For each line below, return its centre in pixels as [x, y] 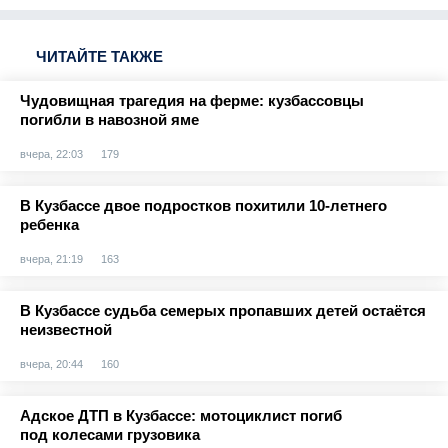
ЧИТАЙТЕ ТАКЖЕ [99, 56]
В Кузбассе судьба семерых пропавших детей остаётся [223, 310]
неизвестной [66, 329]
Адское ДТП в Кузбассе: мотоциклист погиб [181, 415]
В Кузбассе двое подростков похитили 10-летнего [203, 205]
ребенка [49, 224]
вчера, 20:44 [51, 364]
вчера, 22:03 [51, 154]
